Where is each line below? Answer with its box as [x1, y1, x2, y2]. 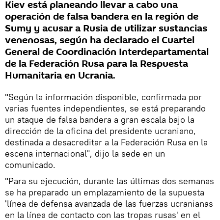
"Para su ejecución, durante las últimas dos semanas [5, 175, 214, 187]
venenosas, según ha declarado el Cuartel [5, 33, 194, 48]
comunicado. [5, 159, 55, 171]
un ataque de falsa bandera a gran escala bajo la [5, 114, 194, 126]
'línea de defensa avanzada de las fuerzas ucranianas [5, 198, 213, 210]
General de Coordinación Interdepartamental [5, 45, 209, 59]
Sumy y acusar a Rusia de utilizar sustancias [5, 22, 207, 36]
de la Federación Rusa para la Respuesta [5, 57, 188, 71]
